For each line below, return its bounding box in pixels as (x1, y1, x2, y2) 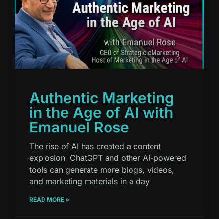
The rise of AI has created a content (29, 141, 161, 152)
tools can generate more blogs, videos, (29, 165, 174, 175)
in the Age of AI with (29, 104, 173, 122)
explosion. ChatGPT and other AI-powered (29, 153, 186, 163)
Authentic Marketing (29, 89, 174, 107)
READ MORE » (29, 196, 69, 204)
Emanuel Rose (29, 118, 129, 136)
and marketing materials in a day (29, 176, 150, 187)
